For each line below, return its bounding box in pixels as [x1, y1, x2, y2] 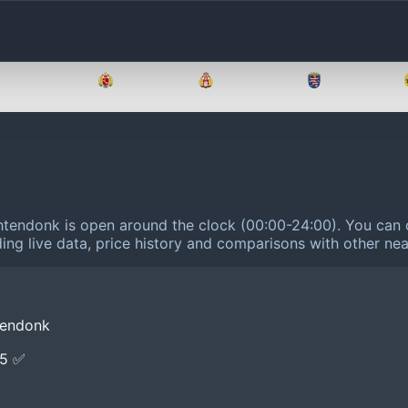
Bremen [126, 73, 171, 87]
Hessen [334, 73, 378, 87]
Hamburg [226, 73, 280, 87]
